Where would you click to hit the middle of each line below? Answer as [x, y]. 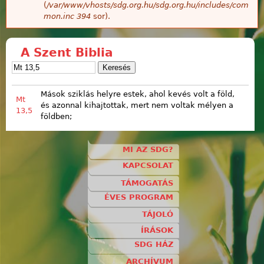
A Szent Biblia [67, 52]
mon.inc [59, 16]
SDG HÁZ [154, 244]
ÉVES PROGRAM [139, 197]
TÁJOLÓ [158, 214]
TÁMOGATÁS [147, 183]
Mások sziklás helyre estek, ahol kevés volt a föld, [138, 94]
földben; [56, 117]
